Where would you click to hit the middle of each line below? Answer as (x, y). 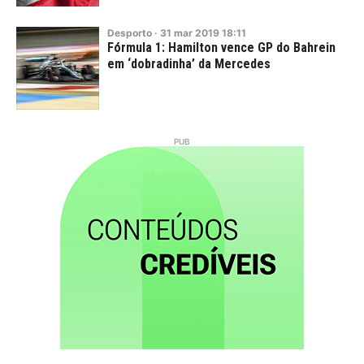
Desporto (130, 33)
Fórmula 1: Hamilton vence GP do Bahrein (221, 48)
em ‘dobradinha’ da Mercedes (189, 64)
